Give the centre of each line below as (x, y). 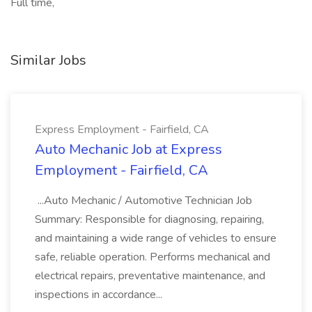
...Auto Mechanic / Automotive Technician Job (143, 201)
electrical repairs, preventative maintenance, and (150, 276)
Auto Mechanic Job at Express (128, 149)
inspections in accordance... (100, 295)
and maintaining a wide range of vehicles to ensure (156, 238)
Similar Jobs (48, 60)
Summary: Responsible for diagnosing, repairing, (149, 219)
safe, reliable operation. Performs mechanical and (153, 257)
